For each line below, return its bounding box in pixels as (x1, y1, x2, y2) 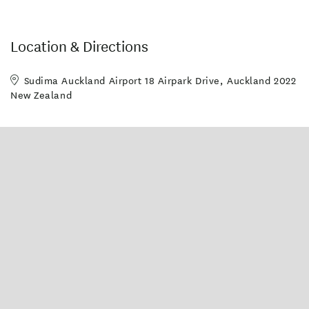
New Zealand (10, 88, 72, 102)
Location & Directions (10, 37, 148, 56)
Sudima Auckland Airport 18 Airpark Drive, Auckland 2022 (23, 74, 297, 88)
